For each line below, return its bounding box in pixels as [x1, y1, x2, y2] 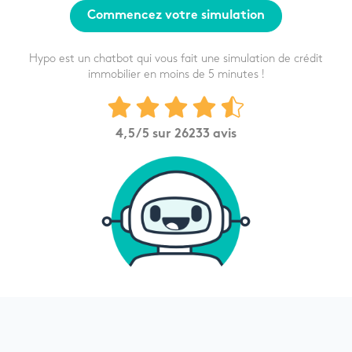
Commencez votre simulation [87, 10, 265, 23]
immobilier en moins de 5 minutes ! [88, 69, 264, 80]
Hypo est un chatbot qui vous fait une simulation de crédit [29, 53, 323, 64]
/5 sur [136, 129, 174, 141]
